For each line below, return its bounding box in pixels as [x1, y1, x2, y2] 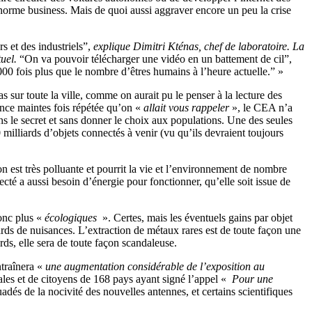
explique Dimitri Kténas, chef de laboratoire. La [93, 40, 304, 52]
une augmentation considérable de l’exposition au [45, 260, 265, 272]
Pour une [229, 272, 273, 285]
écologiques [45, 211, 100, 224]
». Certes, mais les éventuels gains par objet [100, 211, 292, 224]
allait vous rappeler [143, 101, 229, 114]
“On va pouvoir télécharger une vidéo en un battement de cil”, [19, 52, 292, 65]
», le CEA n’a [229, 101, 292, 114]
